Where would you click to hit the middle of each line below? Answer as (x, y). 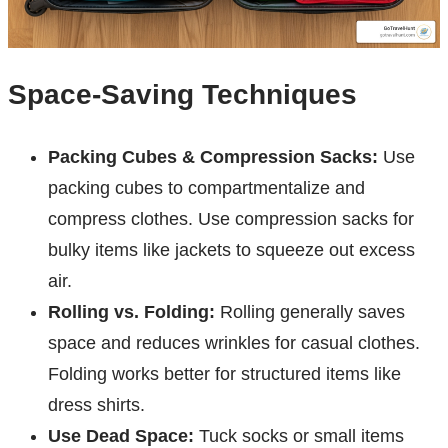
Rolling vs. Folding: (131, 312)
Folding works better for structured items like (224, 374)
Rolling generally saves (310, 312)
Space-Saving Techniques (182, 95)
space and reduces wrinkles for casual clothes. (234, 343)
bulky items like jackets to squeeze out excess (231, 250)
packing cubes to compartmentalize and (206, 188)
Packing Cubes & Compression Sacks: (213, 157)
